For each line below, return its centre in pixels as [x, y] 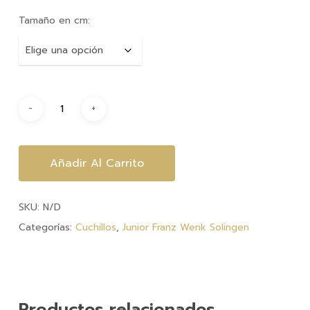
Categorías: [47, 227]
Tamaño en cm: [54, 20]
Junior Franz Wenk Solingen [185, 227]
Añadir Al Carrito [97, 163]
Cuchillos [95, 227]
